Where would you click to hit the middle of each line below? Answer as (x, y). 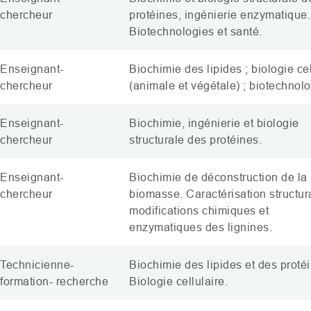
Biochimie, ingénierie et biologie (214, 123)
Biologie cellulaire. (178, 281)
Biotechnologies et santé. (196, 31)
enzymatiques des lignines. (201, 227)
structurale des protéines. (195, 140)
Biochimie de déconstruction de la (218, 177)
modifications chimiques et (199, 210)
